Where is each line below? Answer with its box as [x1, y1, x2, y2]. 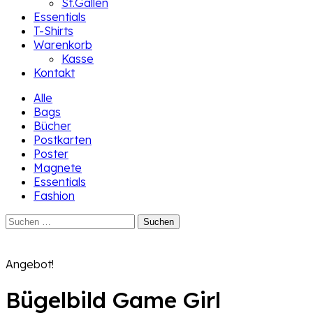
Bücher [34, 119, 71, 133]
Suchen [5, 213, 41, 227]
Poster [34, 147, 68, 161]
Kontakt [34, 66, 75, 80]
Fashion [34, 189, 75, 203]
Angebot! [6, 257, 54, 271]
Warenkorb [34, 38, 92, 52]
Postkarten [34, 133, 92, 147]
